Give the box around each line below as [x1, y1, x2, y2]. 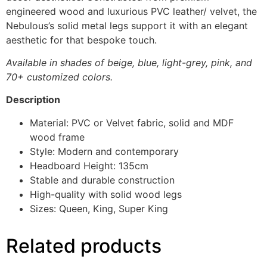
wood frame [30, 131, 85, 143]
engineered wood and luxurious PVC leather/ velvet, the [6, 5, 257, 17]
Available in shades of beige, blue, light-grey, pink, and [6, 57, 252, 69]
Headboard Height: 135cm [30, 159, 148, 172]
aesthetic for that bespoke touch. [6, 33, 157, 46]
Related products [6, 234, 162, 257]
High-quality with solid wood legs [30, 188, 182, 200]
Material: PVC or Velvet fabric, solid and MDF [30, 116, 234, 129]
